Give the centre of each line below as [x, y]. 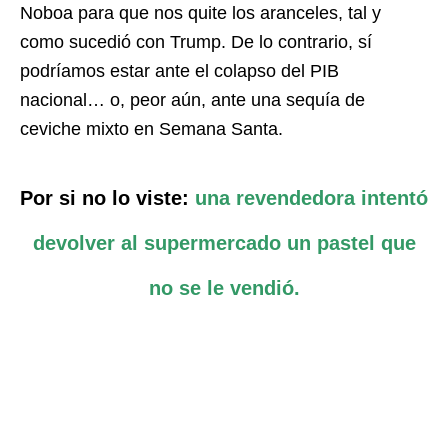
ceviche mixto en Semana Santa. [151, 129]
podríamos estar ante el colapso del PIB [179, 71]
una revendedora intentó [308, 198]
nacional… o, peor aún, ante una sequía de [192, 100]
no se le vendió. [224, 288]
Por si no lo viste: [104, 198]
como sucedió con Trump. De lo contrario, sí [196, 42]
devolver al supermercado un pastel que [224, 243]
